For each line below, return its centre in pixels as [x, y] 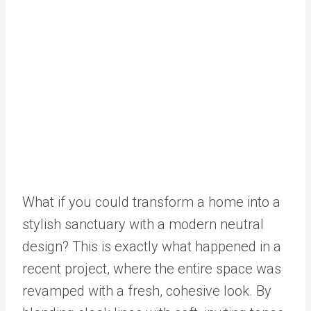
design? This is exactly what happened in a [152, 246]
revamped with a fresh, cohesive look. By [147, 291]
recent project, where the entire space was [152, 268]
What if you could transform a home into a [151, 202]
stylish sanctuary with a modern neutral [143, 224]
